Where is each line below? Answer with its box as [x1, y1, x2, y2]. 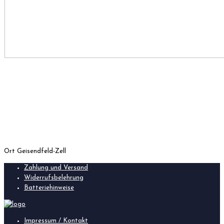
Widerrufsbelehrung [24, 174, 83, 181]
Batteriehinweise [24, 184, 74, 191]
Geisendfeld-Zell [17, 147, 66, 154]
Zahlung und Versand [24, 164, 88, 171]
